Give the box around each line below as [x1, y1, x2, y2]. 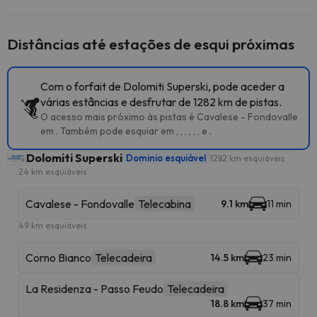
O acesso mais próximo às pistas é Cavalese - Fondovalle [40, 110, 298, 123]
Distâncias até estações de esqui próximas [7, 35, 294, 53]
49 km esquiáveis [18, 220, 87, 231]
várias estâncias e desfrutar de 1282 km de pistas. [40, 95, 282, 109]
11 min [267, 197, 292, 210]
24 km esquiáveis [18, 166, 87, 177]
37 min [263, 297, 292, 310]
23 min [263, 251, 292, 264]
